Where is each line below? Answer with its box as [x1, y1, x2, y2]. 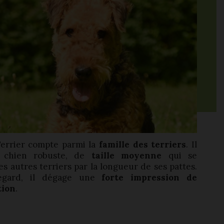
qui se [161, 150, 197, 161]
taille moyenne [91, 150, 162, 161]
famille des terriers [99, 139, 186, 150]
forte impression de [101, 172, 197, 183]
